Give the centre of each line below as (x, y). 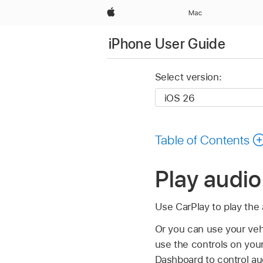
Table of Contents (202, 139)
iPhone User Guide (167, 43)
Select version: (188, 77)
